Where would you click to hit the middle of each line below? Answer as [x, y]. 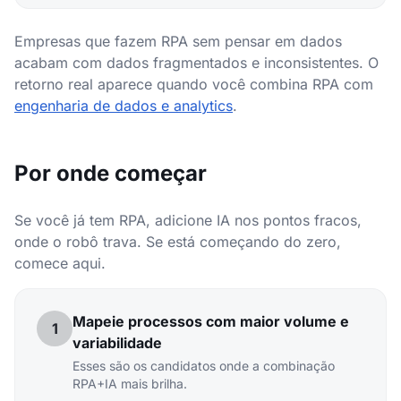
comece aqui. [60, 263]
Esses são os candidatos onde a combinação [204, 366]
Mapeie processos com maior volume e [211, 321]
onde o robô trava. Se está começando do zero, [178, 242]
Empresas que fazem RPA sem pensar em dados [178, 41]
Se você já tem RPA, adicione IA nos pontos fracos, [188, 220]
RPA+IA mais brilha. [130, 384]
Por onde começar [111, 173]
